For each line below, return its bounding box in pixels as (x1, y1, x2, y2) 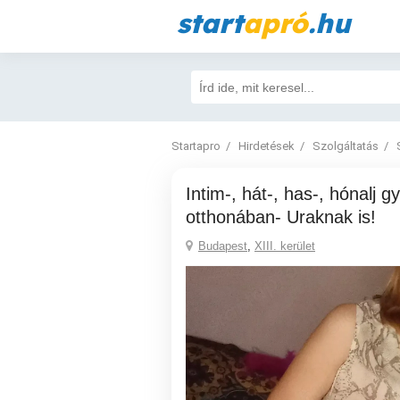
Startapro (171, 139, 221, 153)
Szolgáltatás (312, 139, 379, 153)
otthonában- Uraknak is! (186, 207, 376, 227)
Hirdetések (238, 139, 295, 153)
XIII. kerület (254, 239, 315, 253)
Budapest (198, 239, 247, 253)
